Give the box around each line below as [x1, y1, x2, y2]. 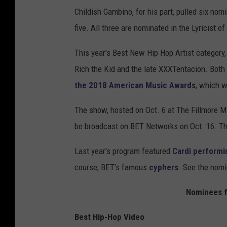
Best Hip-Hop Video [74, 212, 144, 222]
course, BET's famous [74, 162, 149, 173]
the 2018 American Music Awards [74, 80, 196, 91]
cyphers [149, 162, 178, 173]
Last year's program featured [74, 146, 172, 157]
